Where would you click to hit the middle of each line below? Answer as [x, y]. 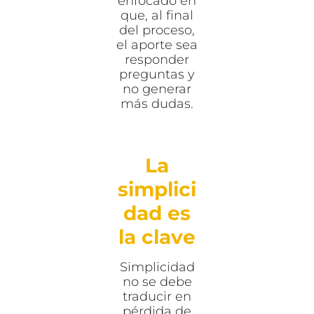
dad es [157, 213]
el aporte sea [157, 45]
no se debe [157, 281]
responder [157, 59]
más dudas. [157, 103]
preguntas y [157, 74]
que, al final [157, 15]
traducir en [157, 296]
